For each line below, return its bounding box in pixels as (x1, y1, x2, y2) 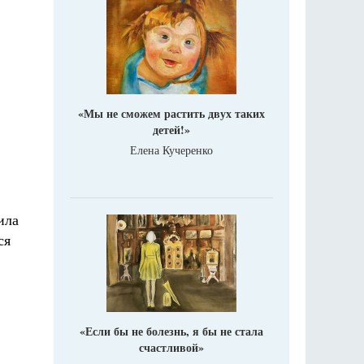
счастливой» (139, 339, 204, 357)
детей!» (153, 121, 190, 139)
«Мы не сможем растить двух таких (78, 105, 265, 123)
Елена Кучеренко (130, 142, 213, 158)
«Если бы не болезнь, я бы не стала (80, 323, 263, 340)
